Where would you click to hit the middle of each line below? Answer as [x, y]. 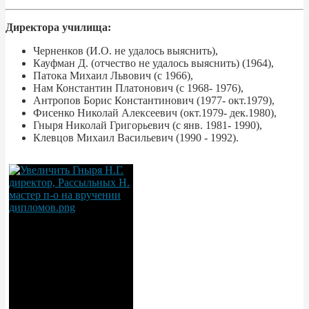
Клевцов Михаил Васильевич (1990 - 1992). [136, 138]
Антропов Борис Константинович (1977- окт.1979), [154, 101]
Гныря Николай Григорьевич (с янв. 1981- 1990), [148, 126]
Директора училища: [58, 28]
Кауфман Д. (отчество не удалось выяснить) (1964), [153, 63]
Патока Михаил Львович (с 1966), [113, 76]
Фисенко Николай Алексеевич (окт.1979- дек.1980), [155, 113]
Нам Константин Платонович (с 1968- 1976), [138, 88]
